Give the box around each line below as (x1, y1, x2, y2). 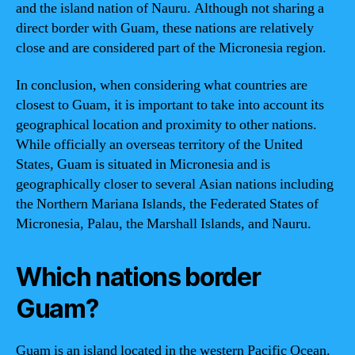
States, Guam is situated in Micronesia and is (16, 155, 270, 174)
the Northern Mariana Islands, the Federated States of (16, 195, 319, 213)
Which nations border (16, 261, 261, 292)
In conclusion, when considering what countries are (16, 76, 307, 94)
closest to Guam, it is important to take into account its (16, 96, 324, 114)
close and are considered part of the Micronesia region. (16, 38, 326, 57)
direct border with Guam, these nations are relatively (16, 18, 314, 37)
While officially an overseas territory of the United (16, 136, 303, 154)
